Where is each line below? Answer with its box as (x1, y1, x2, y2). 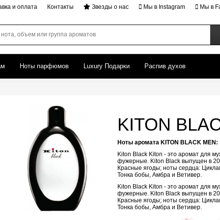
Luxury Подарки (83, 62, 130, 70)
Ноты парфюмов (20, 62, 69, 70)
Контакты (47, 3, 74, 10)
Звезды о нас (90, 3, 129, 10)
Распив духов (144, 62, 186, 70)
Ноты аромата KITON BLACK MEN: (117, 139, 218, 146)
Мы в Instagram (142, 3, 185, 10)
